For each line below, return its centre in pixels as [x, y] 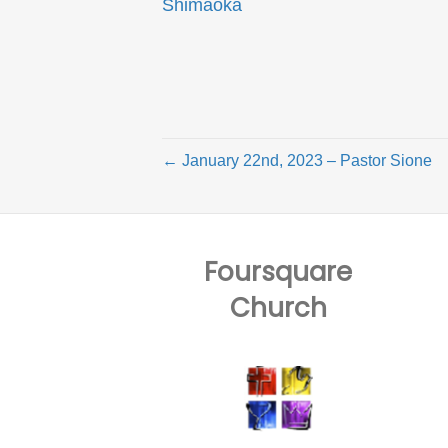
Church [278, 307]
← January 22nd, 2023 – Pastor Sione [297, 160]
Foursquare [278, 271]
